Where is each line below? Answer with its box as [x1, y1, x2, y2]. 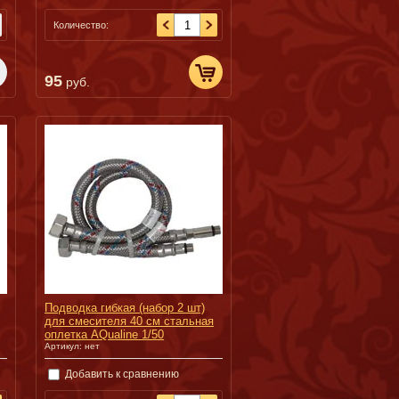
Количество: [53, 20, 109, 30]
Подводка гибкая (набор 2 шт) [45, 301, 205, 314]
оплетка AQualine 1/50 [45, 328, 164, 341]
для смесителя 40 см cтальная [45, 314, 214, 328]
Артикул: [45, 341, 82, 351]
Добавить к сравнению [62, 367, 179, 380]
